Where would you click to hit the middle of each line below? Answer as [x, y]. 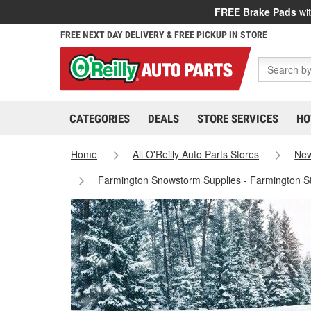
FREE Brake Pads [255, 12]
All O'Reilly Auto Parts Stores [196, 154]
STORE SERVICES [238, 119]
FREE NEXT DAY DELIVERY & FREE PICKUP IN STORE [164, 35]
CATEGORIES [100, 119]
